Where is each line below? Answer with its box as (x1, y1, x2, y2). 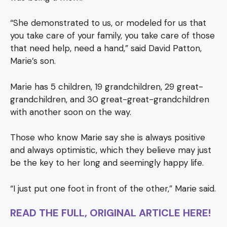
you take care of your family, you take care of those (10, 30, 215, 42)
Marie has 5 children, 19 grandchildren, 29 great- (10, 81, 203, 92)
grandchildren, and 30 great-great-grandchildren (10, 93, 209, 105)
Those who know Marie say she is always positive (10, 132, 205, 143)
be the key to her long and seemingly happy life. (10, 157, 204, 169)
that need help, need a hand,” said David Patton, (10, 43, 202, 54)
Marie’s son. (10, 55, 56, 67)
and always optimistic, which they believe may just (10, 144, 211, 156)
